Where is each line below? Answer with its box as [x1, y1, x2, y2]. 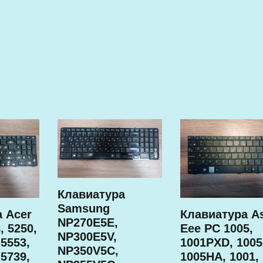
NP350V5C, [58, 244, 119, 258]
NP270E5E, [58, 216, 119, 230]
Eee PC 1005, [180, 221, 253, 235]
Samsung [58, 202, 110, 215]
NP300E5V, [58, 230, 117, 244]
